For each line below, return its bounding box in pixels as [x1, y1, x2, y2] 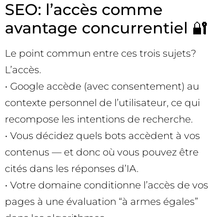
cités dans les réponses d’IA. [5, 163, 139, 175]
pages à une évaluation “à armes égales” [5, 196, 198, 208]
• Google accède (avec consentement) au [5, 80, 199, 93]
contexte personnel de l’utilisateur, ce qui [5, 97, 200, 109]
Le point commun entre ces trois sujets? [5, 47, 196, 60]
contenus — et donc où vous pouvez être [5, 146, 199, 158]
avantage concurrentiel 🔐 [5, 18, 208, 38]
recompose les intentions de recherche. [5, 113, 193, 125]
